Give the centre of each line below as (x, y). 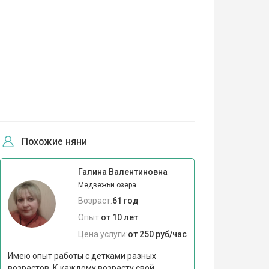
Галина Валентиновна (122, 171)
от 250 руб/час (157, 234)
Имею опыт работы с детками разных (82, 255)
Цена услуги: (103, 234)
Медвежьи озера (107, 185)
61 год (125, 200)
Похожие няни (54, 141)
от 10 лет (119, 217)
